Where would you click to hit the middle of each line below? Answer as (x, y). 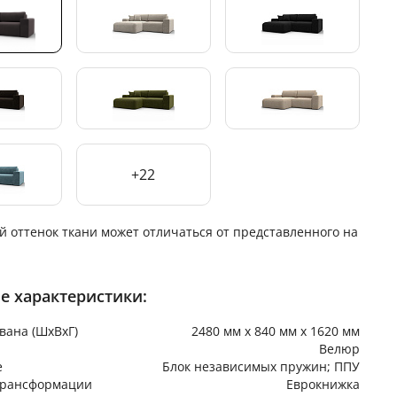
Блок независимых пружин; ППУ (261, 366)
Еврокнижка (323, 384)
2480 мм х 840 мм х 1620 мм (275, 331)
